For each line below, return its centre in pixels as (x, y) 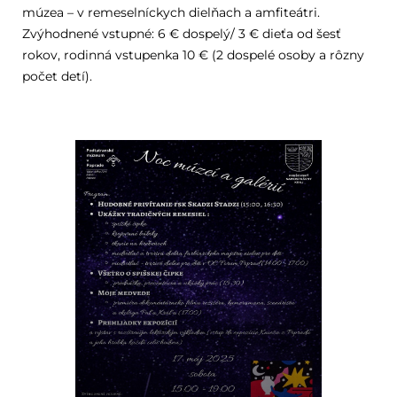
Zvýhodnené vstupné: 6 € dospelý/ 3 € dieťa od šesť (181, 34)
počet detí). (57, 76)
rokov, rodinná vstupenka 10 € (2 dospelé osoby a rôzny (193, 55)
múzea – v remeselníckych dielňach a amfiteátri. (171, 12)
